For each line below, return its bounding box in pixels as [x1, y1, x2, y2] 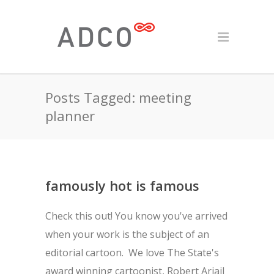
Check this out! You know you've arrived [45, 209, 228, 223]
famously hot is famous [45, 176, 199, 194]
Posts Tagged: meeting [45, 88, 191, 106]
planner [45, 106, 95, 125]
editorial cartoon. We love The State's [45, 246, 219, 259]
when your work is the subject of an [45, 228, 209, 241]
